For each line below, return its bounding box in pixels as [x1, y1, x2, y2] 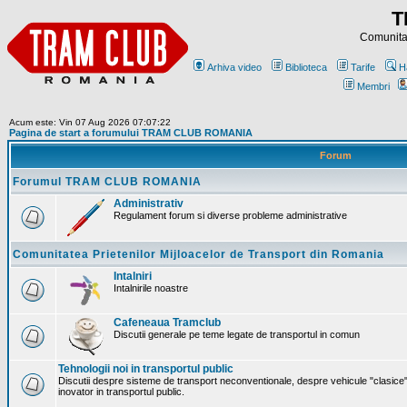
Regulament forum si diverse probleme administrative [114, 210, 347, 221]
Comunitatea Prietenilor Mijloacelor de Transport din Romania [13, 248, 384, 261]
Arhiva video [207, 62, 262, 73]
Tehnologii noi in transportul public [58, 362, 233, 375]
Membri [357, 81, 390, 92]
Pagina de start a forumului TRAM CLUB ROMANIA [9, 127, 253, 138]
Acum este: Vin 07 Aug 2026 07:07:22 [9, 117, 171, 127]
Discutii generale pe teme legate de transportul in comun [114, 329, 360, 340]
